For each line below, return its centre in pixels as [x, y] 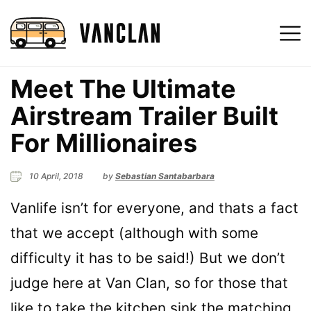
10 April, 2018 [56, 176]
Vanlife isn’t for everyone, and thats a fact [154, 208]
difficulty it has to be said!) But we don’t [148, 258]
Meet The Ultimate [123, 89]
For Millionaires [104, 143]
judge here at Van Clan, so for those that [149, 283]
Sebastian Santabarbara [165, 176]
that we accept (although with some [134, 233]
